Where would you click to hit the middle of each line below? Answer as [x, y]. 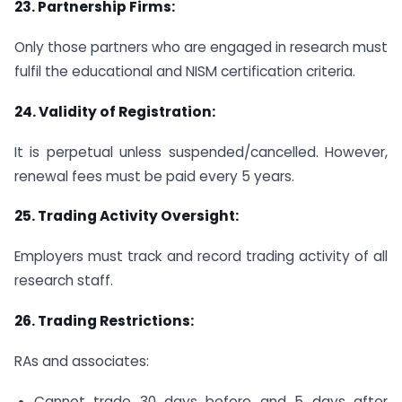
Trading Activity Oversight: [138, 216]
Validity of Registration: [127, 111]
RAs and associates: [82, 361]
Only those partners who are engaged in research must [201, 47]
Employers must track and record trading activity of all [201, 257]
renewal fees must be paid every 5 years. [154, 176]
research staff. [64, 281]
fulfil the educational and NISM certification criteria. [185, 71]
